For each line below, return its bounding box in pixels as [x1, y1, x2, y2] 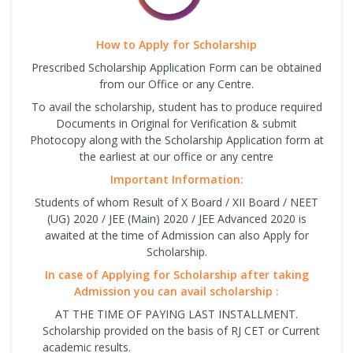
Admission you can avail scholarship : [74, 283, 279, 299]
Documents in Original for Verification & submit [56, 115, 297, 131]
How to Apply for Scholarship [96, 36, 257, 52]
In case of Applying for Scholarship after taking [44, 266, 309, 282]
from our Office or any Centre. [99, 76, 254, 91]
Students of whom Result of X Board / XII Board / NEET [35, 194, 318, 210]
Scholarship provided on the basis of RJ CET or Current [43, 322, 320, 338]
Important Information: [110, 171, 243, 187]
